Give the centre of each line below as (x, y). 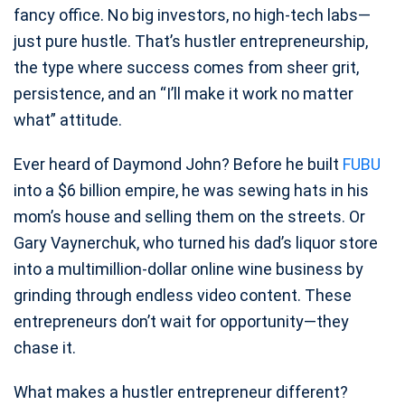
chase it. (45, 348)
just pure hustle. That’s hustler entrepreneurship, (191, 42)
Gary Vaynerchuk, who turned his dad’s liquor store (196, 243)
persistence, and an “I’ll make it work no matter (184, 94)
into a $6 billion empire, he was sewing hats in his (191, 191)
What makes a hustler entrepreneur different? (181, 392)
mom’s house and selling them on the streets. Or (189, 217)
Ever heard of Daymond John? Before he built (178, 165)
